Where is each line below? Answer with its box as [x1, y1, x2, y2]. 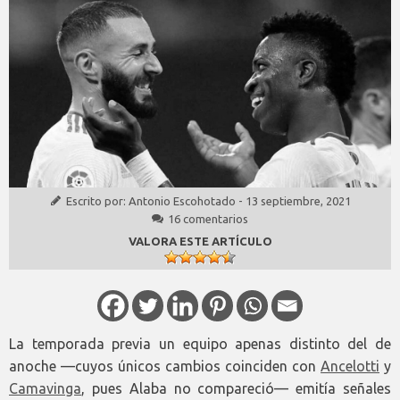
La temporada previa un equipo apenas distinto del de [9, 336, 391, 353]
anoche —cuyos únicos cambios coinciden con [9, 358, 321, 375]
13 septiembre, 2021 [245, 194, 351, 207]
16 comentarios [168, 212, 248, 225]
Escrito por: [65, 194, 129, 207]
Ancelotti [321, 358, 379, 375]
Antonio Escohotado [128, 194, 236, 207]
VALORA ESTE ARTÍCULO [128, 234, 272, 247]
